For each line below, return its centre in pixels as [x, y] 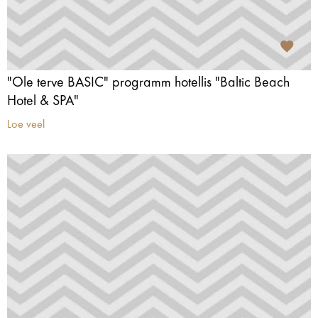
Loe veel [26, 125]
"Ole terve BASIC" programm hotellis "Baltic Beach [148, 83]
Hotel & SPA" [43, 102]
